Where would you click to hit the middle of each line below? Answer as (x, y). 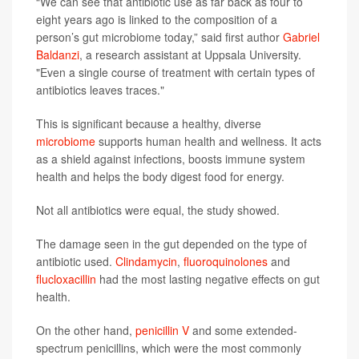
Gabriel (301, 37)
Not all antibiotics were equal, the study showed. (158, 210)
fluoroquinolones (226, 261)
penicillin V (162, 330)
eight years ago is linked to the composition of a (157, 19)
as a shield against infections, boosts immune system (171, 159)
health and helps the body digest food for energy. (160, 176)
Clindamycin (146, 261)
